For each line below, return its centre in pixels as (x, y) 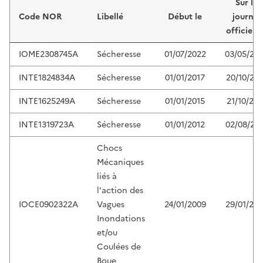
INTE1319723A (46, 125)
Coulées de (119, 247)
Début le (185, 17)
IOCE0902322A (48, 205)
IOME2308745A (48, 55)
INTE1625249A (47, 102)
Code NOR (40, 17)
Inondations (121, 219)
